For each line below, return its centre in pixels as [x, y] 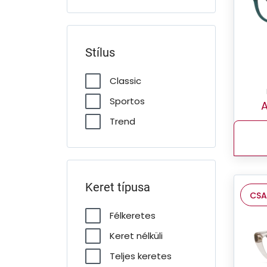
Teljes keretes [141, 256]
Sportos [127, 101]
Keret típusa [118, 187]
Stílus [100, 52]
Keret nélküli [136, 236]
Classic [125, 81]
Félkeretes [133, 215]
